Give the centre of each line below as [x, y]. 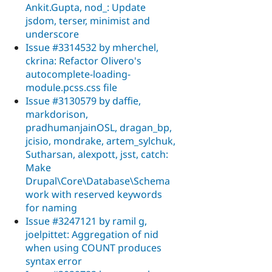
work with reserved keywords [94, 194]
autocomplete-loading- [78, 74]
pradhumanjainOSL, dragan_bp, [99, 127]
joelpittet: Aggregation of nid [92, 234]
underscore [52, 34]
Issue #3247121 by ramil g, [86, 221]
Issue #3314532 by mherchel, [92, 47]
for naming [51, 207]
